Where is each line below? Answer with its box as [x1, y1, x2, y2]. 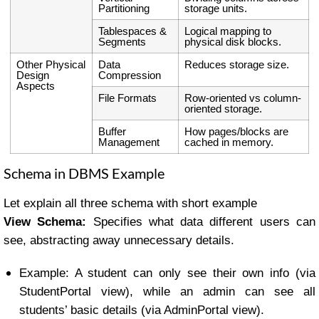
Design [16, 69, 50, 82]
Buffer [98, 125, 127, 138]
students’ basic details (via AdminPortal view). [19, 303, 264, 318]
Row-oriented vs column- [184, 92, 302, 105]
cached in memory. [184, 136, 274, 149]
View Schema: [4, 215, 87, 229]
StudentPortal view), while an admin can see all [19, 285, 315, 299]
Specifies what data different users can [86, 215, 316, 229]
